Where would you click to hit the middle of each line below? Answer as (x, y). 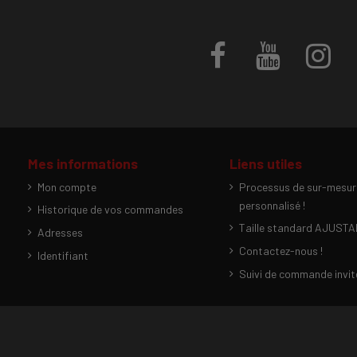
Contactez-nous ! (280, 250)
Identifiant (63, 255)
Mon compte (67, 186)
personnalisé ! (272, 205)
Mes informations (83, 163)
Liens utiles (265, 163)
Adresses (60, 232)
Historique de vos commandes (110, 210)
